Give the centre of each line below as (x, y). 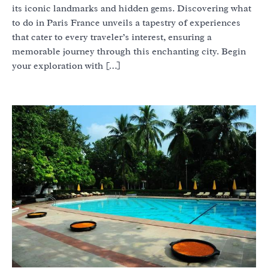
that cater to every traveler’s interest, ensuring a (112, 37)
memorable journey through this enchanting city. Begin (129, 51)
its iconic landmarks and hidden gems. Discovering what (132, 8)
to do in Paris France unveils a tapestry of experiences (126, 22)
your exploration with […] (66, 66)
